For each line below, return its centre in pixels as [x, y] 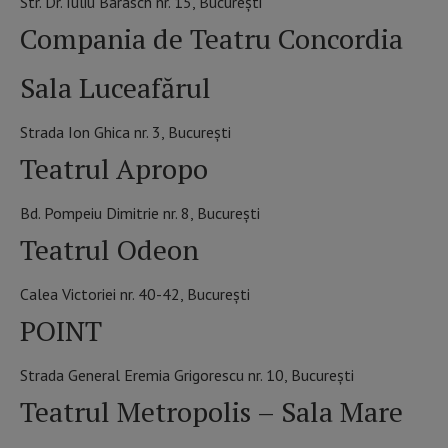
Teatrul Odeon [109, 250]
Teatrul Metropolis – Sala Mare [211, 412]
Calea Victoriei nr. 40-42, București [135, 294]
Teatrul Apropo [114, 169]
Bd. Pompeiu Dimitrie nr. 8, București [140, 213]
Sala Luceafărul [115, 88]
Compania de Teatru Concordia [211, 39]
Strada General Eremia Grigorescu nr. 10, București [187, 375]
